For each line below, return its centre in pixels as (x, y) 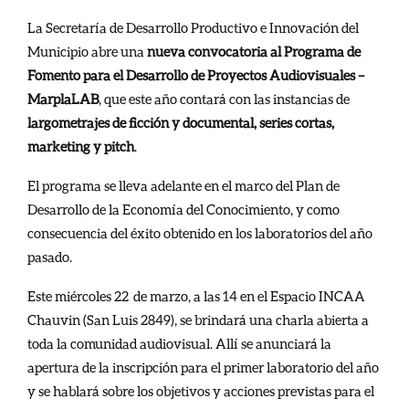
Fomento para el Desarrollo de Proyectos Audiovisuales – (196, 74)
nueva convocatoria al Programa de (254, 51)
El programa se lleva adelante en (125, 185)
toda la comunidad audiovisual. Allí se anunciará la (179, 343)
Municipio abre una (87, 51)
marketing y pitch (81, 146)
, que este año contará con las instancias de (224, 98)
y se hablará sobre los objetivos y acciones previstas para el (201, 390)
